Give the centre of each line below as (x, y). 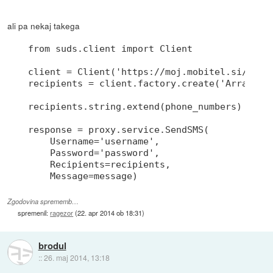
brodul (52, 246)
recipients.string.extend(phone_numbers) (135, 106)
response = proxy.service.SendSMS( (119, 129)
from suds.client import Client (111, 48)
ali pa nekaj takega (44, 25)
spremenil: (34, 213)
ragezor (62, 213)
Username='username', (94, 141)
